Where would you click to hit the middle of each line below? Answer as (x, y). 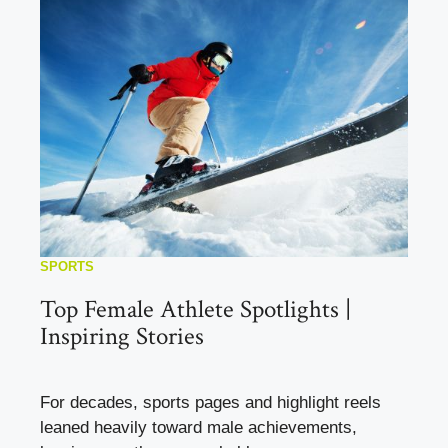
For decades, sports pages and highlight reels (210, 402)
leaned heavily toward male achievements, (198, 427)
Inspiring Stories (122, 336)
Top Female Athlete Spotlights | (195, 309)
